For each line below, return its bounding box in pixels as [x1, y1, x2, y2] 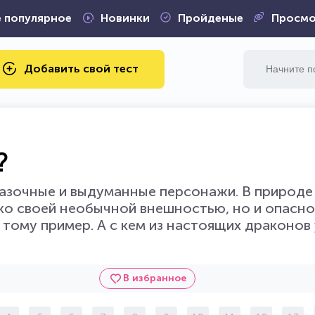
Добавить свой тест [24, 61, 139, 75]
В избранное [122, 272, 186, 284]
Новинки [100, 11, 150, 25]
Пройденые [177, 11, 243, 25]
